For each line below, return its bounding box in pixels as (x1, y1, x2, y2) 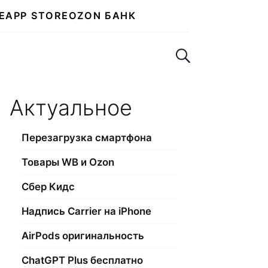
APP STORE (5, 10, 69, 22)
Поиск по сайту (175, 44, 265, 58)
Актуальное (10, 95, 132, 121)
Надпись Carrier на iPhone (22, 205, 151, 217)
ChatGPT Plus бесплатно (22, 254, 143, 266)
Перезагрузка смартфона (22, 132, 152, 144)
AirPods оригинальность (22, 230, 144, 242)
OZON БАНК (68, 10, 136, 22)
